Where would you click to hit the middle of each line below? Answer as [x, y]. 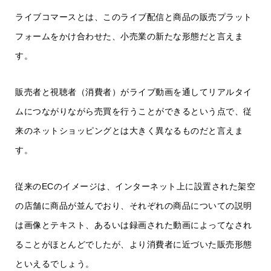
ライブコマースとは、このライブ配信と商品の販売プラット [134, 17]
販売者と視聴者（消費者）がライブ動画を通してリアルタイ [134, 92]
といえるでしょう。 [55, 264]
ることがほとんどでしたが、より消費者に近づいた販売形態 [134, 245]
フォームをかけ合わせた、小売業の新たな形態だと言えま [129, 37]
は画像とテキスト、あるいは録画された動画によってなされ [134, 225]
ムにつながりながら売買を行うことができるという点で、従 [134, 112]
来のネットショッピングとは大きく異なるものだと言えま [129, 131]
